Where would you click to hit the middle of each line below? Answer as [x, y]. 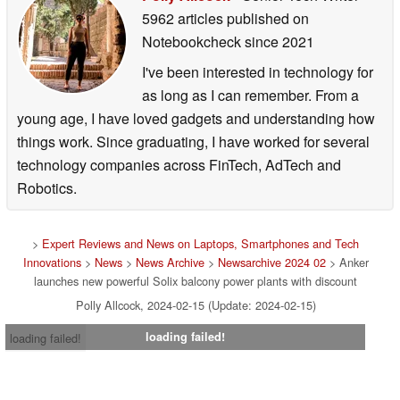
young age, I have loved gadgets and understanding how [196, 119]
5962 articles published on [225, 19]
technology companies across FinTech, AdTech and [179, 165]
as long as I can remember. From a [250, 96]
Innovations [52, 262]
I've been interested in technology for [258, 72]
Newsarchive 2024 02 [271, 262]
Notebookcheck [192, 42]
